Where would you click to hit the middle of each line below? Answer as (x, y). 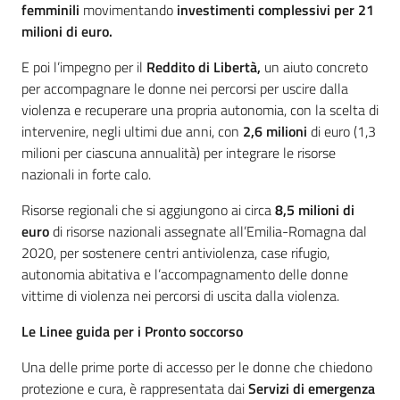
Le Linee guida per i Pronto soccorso (132, 332)
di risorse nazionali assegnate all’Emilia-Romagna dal (208, 232)
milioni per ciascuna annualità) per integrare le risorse (179, 153)
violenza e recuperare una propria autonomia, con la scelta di (200, 110)
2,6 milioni (275, 132)
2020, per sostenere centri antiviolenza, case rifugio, (175, 253)
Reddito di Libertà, (205, 67)
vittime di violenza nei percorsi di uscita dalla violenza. (180, 296)
